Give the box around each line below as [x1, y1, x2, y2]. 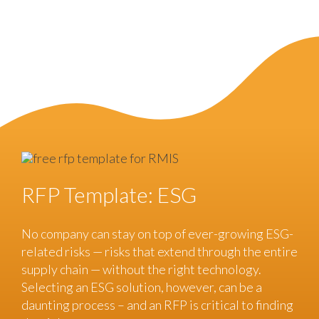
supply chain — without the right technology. [21, 261, 261, 278]
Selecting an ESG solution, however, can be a [21, 279, 262, 296]
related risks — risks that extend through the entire [21, 244, 298, 260]
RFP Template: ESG [21, 182, 197, 208]
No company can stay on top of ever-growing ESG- [21, 226, 293, 242]
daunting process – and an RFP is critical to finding [21, 297, 293, 313]
